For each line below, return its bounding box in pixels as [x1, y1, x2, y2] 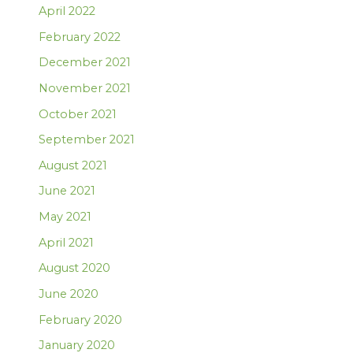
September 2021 [39, 132, 136, 147]
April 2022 [39, 4, 96, 18]
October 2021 [39, 106, 117, 121]
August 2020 [39, 261, 111, 276]
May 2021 [39, 210, 92, 225]
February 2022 [39, 29, 121, 44]
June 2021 [39, 184, 96, 199]
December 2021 [39, 55, 132, 70]
